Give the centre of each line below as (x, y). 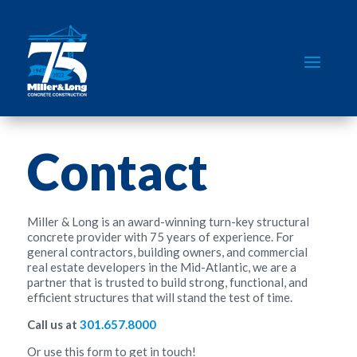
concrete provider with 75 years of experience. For (160, 237)
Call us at (53, 325)
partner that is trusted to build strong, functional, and (167, 282)
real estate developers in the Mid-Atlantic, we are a (161, 267)
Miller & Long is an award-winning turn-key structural (168, 222)
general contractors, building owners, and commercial (167, 252)
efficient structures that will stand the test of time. (159, 298)
